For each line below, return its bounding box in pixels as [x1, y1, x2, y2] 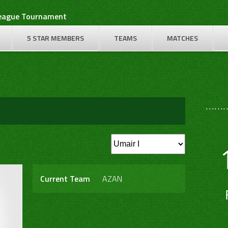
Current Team [40, 173, 90, 185]
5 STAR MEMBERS [26, 33, 84, 43]
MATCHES [166, 33, 198, 43]
